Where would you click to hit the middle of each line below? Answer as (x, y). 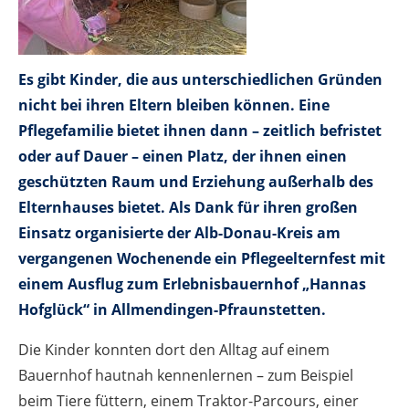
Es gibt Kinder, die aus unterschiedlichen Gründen (200, 79)
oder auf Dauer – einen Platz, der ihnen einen (183, 156)
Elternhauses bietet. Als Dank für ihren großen (188, 207)
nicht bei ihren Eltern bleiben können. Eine (174, 105)
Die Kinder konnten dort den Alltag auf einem (174, 349)
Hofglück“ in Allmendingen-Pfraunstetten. (172, 309)
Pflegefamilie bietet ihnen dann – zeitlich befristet (200, 130)
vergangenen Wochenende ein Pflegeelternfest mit (202, 258)
